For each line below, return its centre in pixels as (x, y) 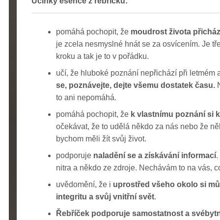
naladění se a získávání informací (155, 155)
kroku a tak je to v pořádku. (102, 56)
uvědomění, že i (84, 184)
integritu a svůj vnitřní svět (105, 196)
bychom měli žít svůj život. (101, 138)
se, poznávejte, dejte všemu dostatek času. (136, 85)
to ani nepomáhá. (86, 97)
